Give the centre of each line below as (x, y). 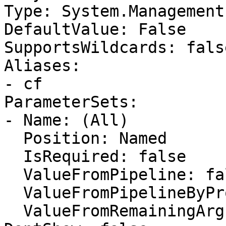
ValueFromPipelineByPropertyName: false (14, 193)
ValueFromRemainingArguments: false (14, 211)
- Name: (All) (66, 120)
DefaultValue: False (95, 29)
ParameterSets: (71, 102)
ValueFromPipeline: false (14, 175)
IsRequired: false (14, 156)
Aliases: (42, 66)
